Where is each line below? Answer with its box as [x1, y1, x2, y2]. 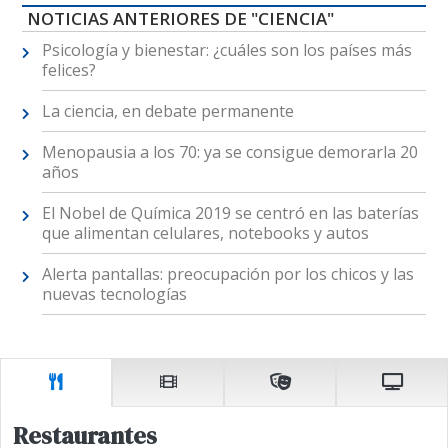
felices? [41, 59, 96, 82]
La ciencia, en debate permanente [41, 100, 294, 123]
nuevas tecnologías [41, 283, 187, 306]
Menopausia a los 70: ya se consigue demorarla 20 [41, 141, 418, 164]
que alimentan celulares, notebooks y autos [41, 222, 369, 245]
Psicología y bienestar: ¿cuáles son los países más [41, 39, 412, 62]
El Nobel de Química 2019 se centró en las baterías [41, 202, 419, 225]
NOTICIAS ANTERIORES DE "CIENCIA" [26, 7, 334, 31]
